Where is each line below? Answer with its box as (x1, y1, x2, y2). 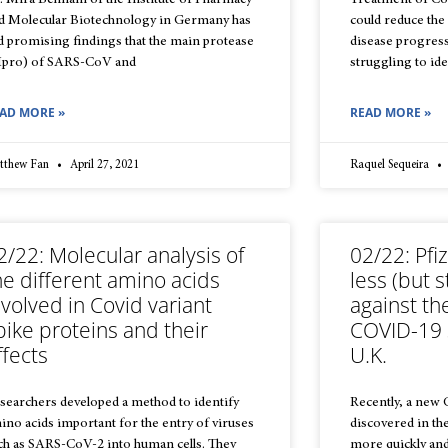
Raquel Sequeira (350, 159, 433, 171)
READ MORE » (350, 104, 432, 121)
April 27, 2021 (66, 159, 139, 171)
